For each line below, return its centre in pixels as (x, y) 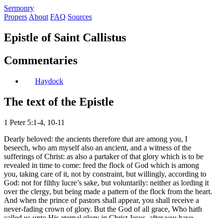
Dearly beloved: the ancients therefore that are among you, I (96, 139)
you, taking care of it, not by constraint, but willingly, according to (105, 174)
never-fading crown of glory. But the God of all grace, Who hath (103, 209)
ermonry (21, 8)
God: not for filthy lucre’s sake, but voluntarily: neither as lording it (106, 182)
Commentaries (41, 60)
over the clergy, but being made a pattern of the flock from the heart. (108, 191)
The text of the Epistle (59, 101)
